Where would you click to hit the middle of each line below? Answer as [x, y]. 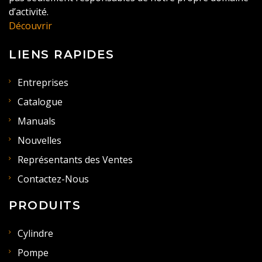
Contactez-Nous [53, 179]
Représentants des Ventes [75, 160]
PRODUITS [45, 206]
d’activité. [29, 12]
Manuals [37, 121]
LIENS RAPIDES [62, 55]
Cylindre [35, 234]
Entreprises [43, 83]
